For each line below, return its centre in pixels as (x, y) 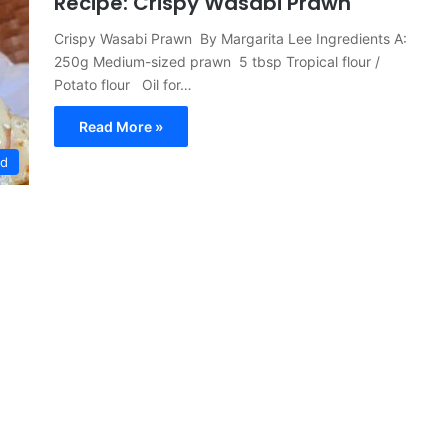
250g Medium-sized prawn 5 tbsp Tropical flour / (217, 62)
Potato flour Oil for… (123, 85)
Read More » (121, 127)
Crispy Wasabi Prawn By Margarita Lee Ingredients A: (230, 39)
